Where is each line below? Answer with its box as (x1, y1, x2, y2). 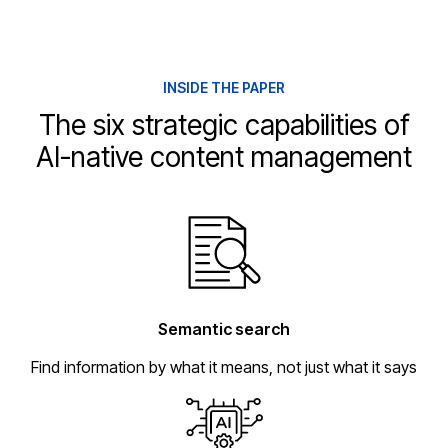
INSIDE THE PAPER (163, 78, 285, 96)
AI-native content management (36, 139, 412, 174)
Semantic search (158, 318, 290, 339)
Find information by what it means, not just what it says (31, 356, 417, 377)
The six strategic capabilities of (38, 107, 410, 142)
